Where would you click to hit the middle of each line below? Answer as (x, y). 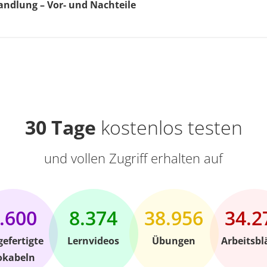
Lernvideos (93, 241)
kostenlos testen (169, 127)
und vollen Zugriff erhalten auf (133, 158)
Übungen (174, 241)
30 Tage (60, 127)
